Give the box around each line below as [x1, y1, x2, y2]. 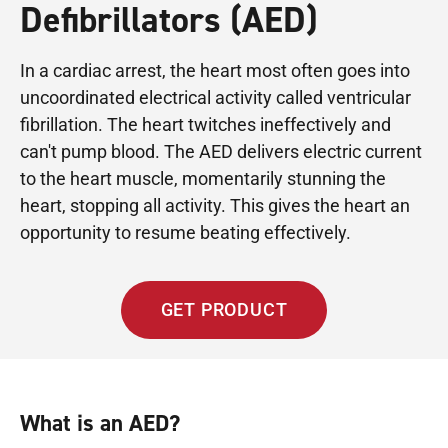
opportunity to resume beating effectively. [20, 222, 351, 244]
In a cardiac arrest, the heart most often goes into [20, 60, 410, 82]
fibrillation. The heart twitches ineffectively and [20, 114, 391, 136]
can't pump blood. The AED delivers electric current [20, 141, 422, 163]
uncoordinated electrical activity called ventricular [20, 87, 411, 109]
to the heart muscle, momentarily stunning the [20, 168, 386, 190]
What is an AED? [20, 408, 180, 439]
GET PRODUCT [160, 299, 288, 321]
